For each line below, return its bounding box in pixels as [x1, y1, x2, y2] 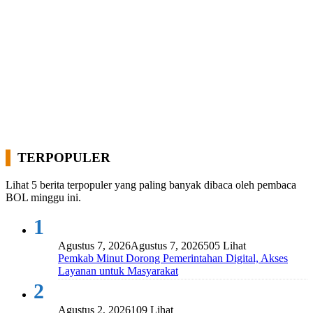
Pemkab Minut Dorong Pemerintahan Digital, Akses [58, 252, 288, 265]
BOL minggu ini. [6, 191, 81, 204]
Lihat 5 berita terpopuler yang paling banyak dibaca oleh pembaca [6, 179, 296, 191]
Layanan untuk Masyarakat [58, 265, 178, 277]
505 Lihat [203, 240, 246, 252]
